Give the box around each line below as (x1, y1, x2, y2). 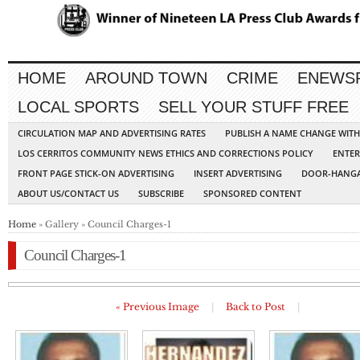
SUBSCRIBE (138, 187, 184, 200)
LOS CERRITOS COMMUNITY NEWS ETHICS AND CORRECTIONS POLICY (18, 147, 313, 160)
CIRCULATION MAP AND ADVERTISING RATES (18, 127, 206, 140)
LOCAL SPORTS (18, 98, 139, 117)
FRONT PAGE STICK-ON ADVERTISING (18, 167, 174, 180)
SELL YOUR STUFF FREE (158, 98, 349, 117)
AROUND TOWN (85, 69, 207, 88)
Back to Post (226, 301, 285, 313)
